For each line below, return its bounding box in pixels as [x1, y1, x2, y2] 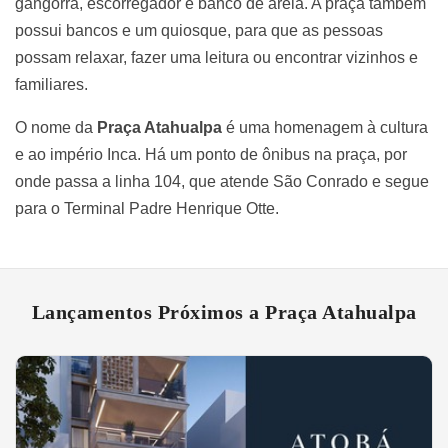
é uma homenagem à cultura [226, 118, 428, 136]
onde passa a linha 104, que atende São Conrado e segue [15, 172, 429, 190]
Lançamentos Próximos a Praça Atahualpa [31, 300, 417, 323]
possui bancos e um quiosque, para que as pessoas [15, 21, 383, 39]
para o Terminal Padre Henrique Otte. [15, 199, 279, 217]
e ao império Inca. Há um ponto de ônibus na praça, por [15, 145, 407, 163]
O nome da [15, 118, 97, 136]
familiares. [15, 75, 88, 93]
